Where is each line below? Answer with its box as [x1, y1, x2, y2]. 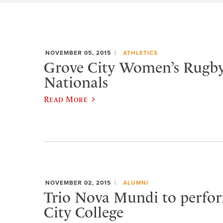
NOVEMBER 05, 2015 [45, 49, 111, 57]
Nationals [44, 73, 108, 92]
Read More [44, 94, 88, 104]
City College [44, 203, 123, 222]
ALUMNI [122, 179, 148, 187]
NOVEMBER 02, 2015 [45, 179, 111, 187]
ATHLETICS [122, 49, 158, 57]
